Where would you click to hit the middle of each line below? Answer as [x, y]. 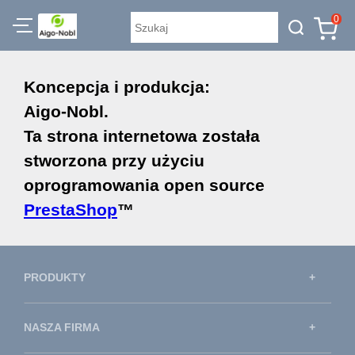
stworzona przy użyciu [114, 160]
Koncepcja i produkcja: [117, 87]
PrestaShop [71, 210]
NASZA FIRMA [62, 327]
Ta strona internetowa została [142, 136]
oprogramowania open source [144, 185]
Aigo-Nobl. [66, 111]
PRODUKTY [55, 277]
